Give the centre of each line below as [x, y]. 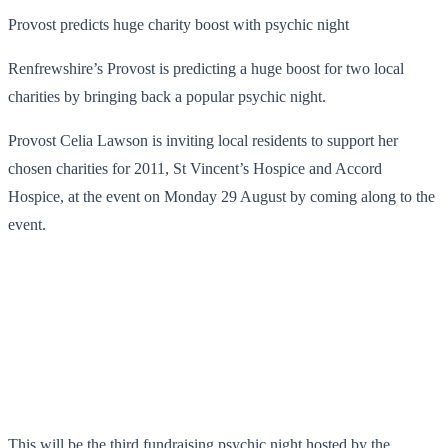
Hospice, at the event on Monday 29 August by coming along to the [221, 196]
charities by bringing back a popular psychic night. [167, 96]
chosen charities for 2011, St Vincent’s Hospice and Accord [195, 168]
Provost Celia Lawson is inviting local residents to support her [203, 140]
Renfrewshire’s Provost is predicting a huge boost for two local [206, 68]
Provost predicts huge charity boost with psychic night [178, 24]
